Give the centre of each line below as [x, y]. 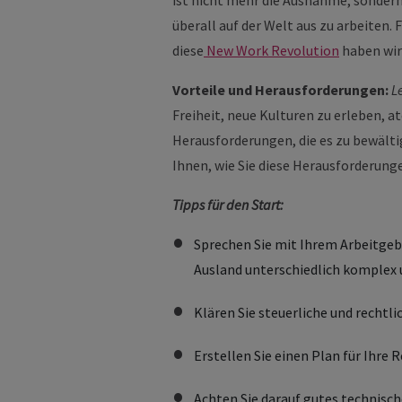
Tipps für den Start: [228, 205]
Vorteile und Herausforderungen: [280, 90]
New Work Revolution [271, 50]
